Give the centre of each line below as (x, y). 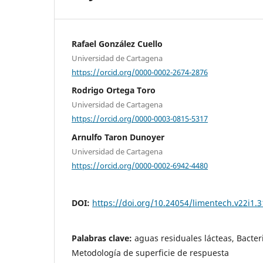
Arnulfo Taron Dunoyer (118, 137)
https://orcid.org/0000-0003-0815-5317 (140, 118)
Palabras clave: (103, 238)
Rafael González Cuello (117, 43)
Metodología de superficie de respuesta (150, 253)
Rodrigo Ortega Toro (114, 90)
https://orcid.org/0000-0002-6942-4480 (140, 165)
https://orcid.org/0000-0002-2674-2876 (140, 72)
